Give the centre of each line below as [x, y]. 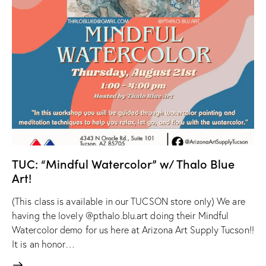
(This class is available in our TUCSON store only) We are [129, 201]
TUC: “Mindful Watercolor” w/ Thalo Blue [123, 163]
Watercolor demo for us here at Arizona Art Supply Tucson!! [133, 229]
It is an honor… [44, 244]
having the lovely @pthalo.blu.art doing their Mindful [121, 215]
